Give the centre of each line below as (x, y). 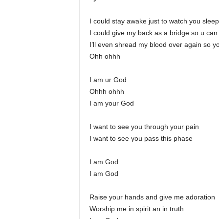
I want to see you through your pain (144, 127)
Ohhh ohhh (107, 91)
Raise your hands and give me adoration (152, 197)
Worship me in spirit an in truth (136, 209)
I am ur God (108, 80)
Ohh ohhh (105, 56)
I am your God (111, 103)
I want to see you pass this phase (141, 138)
